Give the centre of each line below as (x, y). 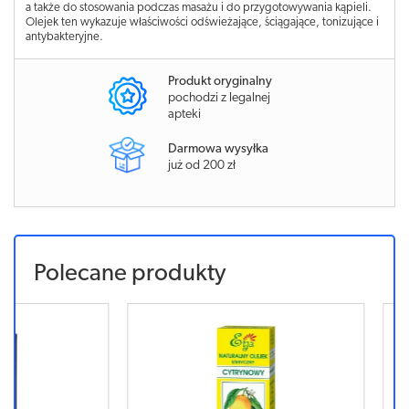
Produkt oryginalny (220, 82)
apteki (184, 115)
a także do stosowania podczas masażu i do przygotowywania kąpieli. (199, 8)
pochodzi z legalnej (219, 98)
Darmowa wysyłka (218, 149)
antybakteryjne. (64, 37)
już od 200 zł (202, 165)
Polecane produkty (130, 274)
